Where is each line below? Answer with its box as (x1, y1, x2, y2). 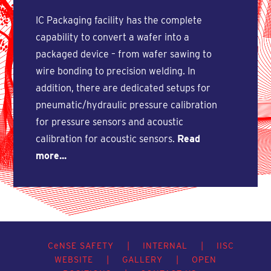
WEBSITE (54, 254, 93, 264)
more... (35, 149, 67, 162)
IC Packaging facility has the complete (35, 14, 202, 26)
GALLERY (122, 254, 163, 264)
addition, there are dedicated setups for (35, 82, 211, 94)
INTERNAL (142, 240, 188, 250)
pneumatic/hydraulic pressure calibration (35, 99, 217, 111)
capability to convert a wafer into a (35, 31, 189, 43)
